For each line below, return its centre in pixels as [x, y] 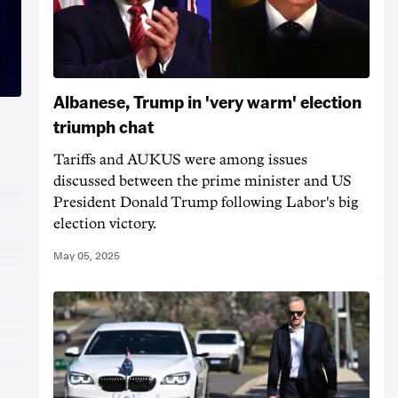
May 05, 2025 [87, 255]
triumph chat [103, 126]
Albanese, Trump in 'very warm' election [207, 101]
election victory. [105, 223]
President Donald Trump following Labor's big [206, 202]
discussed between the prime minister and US [203, 181]
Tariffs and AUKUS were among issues [180, 159]
